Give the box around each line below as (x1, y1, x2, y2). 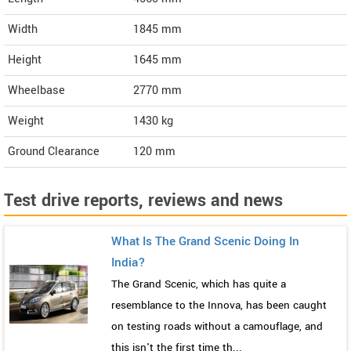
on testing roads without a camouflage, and (111, 319, 323, 335)
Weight (8, 113, 44, 130)
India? (111, 254, 146, 272)
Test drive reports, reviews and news (4, 188, 283, 214)
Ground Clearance (8, 143, 100, 161)
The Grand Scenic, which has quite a (111, 277, 286, 292)
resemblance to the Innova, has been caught (111, 298, 327, 313)
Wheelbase (8, 82, 65, 100)
